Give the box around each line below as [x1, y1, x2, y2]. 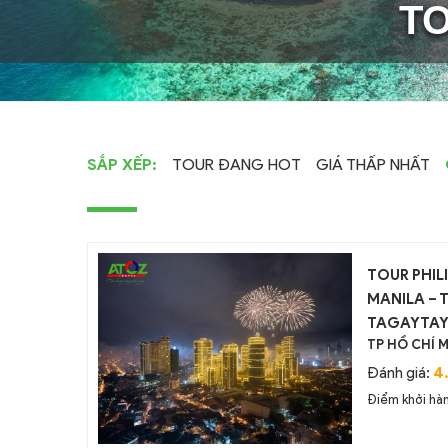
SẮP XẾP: [87, 155, 157, 175]
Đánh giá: [367, 364, 434, 383]
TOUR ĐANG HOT [172, 155, 301, 175]
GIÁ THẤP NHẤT [316, 155, 430, 175]
